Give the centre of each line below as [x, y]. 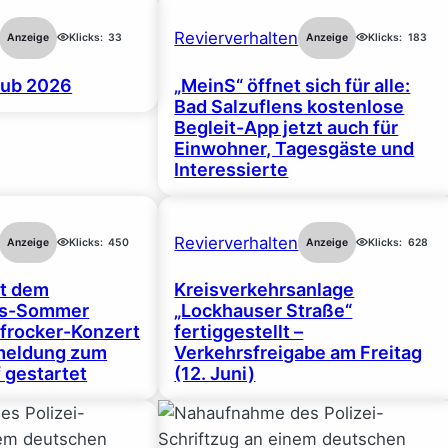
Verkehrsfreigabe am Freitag [298, 353]
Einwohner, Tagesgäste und [294, 148]
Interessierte [231, 169]
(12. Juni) [215, 374]
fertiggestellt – [239, 332]
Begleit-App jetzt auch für [286, 127]
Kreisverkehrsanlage [264, 290]
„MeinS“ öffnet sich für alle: [292, 85]
